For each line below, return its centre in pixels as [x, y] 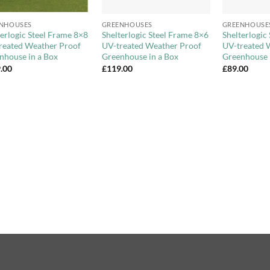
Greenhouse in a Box [140, 57]
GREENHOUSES [127, 24]
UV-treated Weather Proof [151, 46]
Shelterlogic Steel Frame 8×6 [155, 35]
